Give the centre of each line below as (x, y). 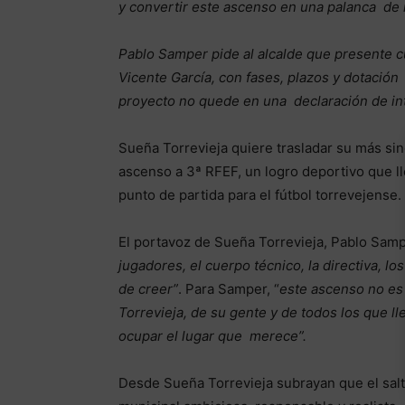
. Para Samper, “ (228, 289)
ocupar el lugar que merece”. (214, 336)
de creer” (148, 289)
